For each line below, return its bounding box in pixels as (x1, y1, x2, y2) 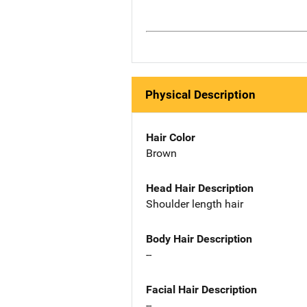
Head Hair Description (146, 181, 254, 195)
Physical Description (145, 88, 256, 102)
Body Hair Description (146, 232, 252, 245)
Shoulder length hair (146, 197, 243, 210)
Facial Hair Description (146, 282, 257, 296)
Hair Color (146, 131, 195, 145)
